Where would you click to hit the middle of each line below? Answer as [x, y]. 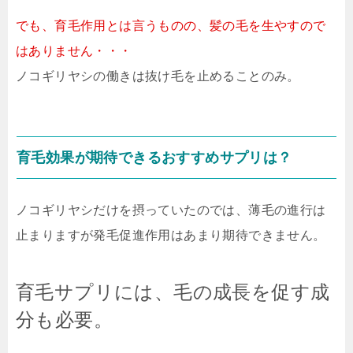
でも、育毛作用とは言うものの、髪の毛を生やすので [171, 26]
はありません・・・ [74, 51]
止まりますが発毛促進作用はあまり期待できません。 [171, 236]
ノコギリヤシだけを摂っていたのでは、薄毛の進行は [171, 210]
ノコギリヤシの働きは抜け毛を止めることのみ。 [158, 76]
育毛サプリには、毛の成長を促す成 [173, 292]
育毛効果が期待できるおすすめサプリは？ [154, 158]
